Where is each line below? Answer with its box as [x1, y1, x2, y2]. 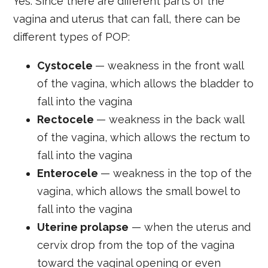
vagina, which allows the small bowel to [37, 184, 241, 197]
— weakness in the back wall [96, 112, 245, 126]
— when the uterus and [129, 220, 251, 233]
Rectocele [37, 112, 97, 126]
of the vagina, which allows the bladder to [37, 77, 254, 90]
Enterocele [37, 166, 101, 179]
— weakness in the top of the [100, 166, 252, 179]
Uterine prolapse [37, 220, 129, 233]
